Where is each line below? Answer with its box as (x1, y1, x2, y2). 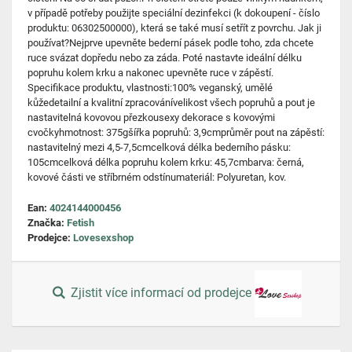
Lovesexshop (73, 232, 134, 244)
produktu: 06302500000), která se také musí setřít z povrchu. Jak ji (27, 22, 321, 34)
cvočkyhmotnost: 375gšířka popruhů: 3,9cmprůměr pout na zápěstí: (27, 126, 324, 138)
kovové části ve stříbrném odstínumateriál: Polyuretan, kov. (27, 171, 286, 183)
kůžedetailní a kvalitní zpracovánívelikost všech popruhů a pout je (27, 97, 315, 108)
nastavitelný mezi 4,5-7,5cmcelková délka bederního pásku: (27, 141, 291, 153)
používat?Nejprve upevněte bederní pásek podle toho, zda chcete (27, 37, 313, 49)
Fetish (67, 217, 94, 229)
